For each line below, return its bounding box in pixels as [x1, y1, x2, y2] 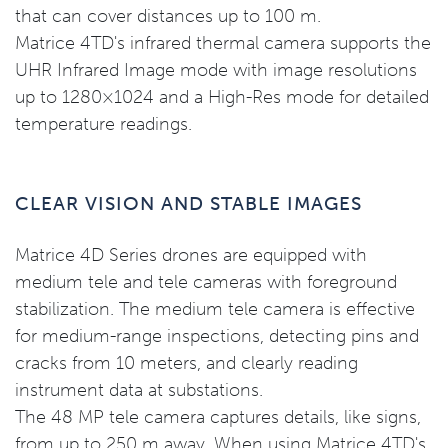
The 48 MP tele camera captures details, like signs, [15, 406, 421, 428]
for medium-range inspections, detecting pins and [15, 325, 419, 347]
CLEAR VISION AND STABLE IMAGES [15, 192, 362, 215]
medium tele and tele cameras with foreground [15, 271, 397, 293]
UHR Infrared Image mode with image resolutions [15, 59, 417, 81]
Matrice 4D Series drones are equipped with [15, 244, 367, 266]
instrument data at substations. [15, 379, 263, 401]
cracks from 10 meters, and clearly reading [15, 352, 358, 374]
